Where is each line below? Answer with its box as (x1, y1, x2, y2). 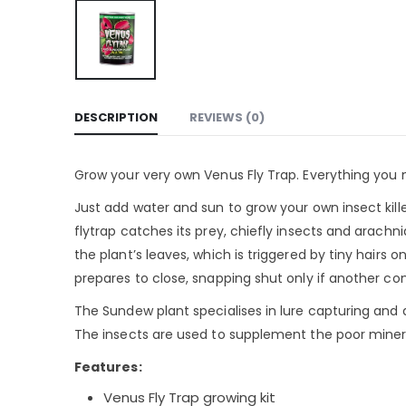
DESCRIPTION (74, 109, 158, 127)
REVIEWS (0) (189, 109, 265, 127)
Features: (74, 358, 142, 377)
